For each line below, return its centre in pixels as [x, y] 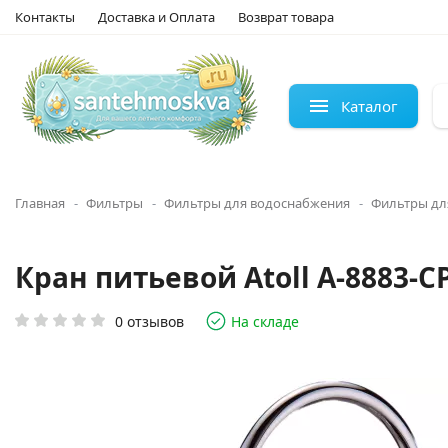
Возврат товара [286, 17]
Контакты [45, 17]
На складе [265, 321]
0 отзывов [149, 321]
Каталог [369, 105]
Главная [40, 203]
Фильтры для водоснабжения [257, 203]
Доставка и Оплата [156, 17]
